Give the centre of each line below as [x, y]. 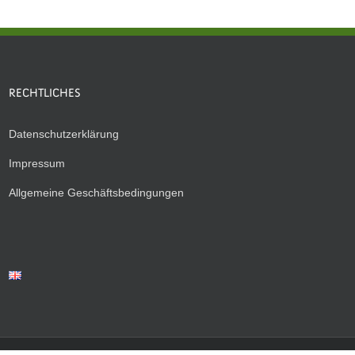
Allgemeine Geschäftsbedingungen [96, 193]
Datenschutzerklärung [64, 134]
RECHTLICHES [45, 94]
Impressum [37, 163]
